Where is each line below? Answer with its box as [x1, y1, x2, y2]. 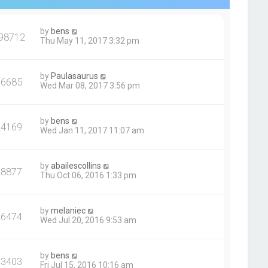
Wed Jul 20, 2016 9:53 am [40, 215, 137, 225]
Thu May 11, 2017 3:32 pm [40, 36, 140, 45]
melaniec [51, 206, 86, 215]
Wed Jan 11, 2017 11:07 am [40, 126, 145, 135]
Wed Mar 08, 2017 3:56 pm [40, 81, 141, 90]
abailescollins [51, 161, 102, 170]
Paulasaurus [51, 71, 99, 81]
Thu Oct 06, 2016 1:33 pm [40, 170, 137, 180]
